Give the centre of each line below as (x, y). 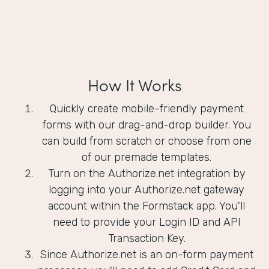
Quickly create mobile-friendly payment (147, 109)
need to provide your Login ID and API (147, 222)
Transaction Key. (147, 239)
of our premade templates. (147, 158)
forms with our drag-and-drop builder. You (147, 125)
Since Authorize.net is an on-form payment (147, 255)
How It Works (134, 84)
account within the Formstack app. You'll (147, 206)
